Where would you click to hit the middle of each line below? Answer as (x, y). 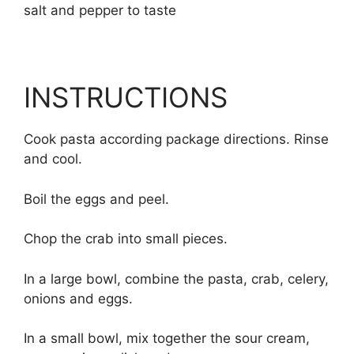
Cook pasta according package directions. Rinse (176, 139)
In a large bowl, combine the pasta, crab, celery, (176, 279)
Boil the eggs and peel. (96, 199)
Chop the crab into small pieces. (126, 239)
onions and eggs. (78, 298)
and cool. (53, 159)
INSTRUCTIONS (126, 97)
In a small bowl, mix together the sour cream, (167, 338)
